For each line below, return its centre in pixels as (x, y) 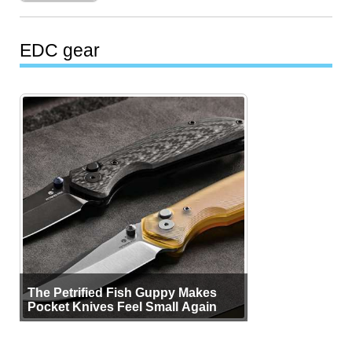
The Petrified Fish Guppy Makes (123, 293)
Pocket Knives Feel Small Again (123, 307)
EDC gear (60, 50)
